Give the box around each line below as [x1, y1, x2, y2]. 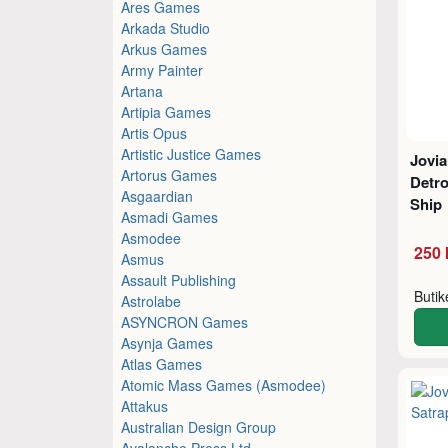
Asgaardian [121, 185, 194, 206]
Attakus [121, 395, 169, 416]
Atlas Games [121, 353, 203, 374]
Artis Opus [121, 122, 188, 143]
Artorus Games [121, 164, 218, 185]
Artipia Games [121, 101, 212, 122]
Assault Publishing [121, 269, 237, 290]
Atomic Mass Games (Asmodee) [121, 374, 327, 395]
